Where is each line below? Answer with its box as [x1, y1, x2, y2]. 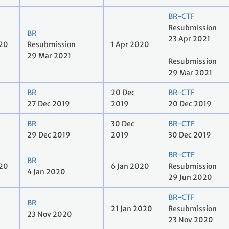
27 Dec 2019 [27, 99, 70, 109]
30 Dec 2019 [168, 130, 211, 140]
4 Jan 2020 [27, 167, 65, 177]
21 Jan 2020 [111, 204, 152, 214]
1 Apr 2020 [111, 40, 149, 50]
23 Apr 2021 [168, 34, 210, 44]
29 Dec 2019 [27, 130, 71, 140]
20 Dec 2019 [168, 99, 212, 109]
